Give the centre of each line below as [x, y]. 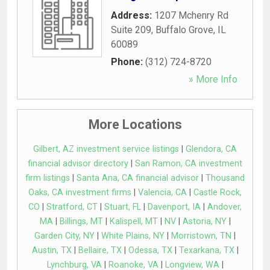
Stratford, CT [72, 207]
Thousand [225, 178]
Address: [133, 15]
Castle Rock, [218, 192]
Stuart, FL [123, 207]
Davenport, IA [174, 207]
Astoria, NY [204, 221]
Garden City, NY [64, 236]
